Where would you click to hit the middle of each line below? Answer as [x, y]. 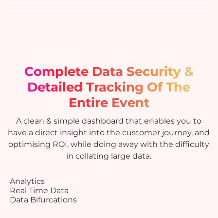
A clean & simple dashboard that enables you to [109, 121]
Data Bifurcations [44, 200]
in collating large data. [109, 156]
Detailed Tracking [87, 87]
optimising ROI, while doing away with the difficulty [109, 144]
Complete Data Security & [109, 71]
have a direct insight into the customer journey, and [109, 132]
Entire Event [109, 102]
